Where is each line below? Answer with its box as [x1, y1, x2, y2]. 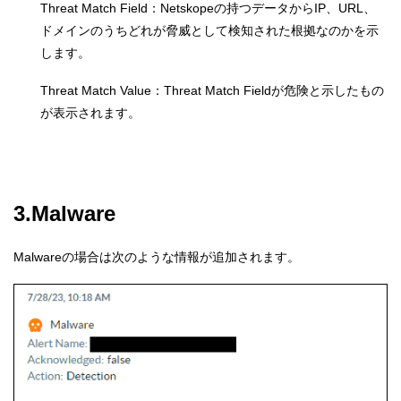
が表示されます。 [40, 106, 141, 121]
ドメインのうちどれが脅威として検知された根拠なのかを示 [40, 22, 379, 38]
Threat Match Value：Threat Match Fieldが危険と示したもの [40, 83, 384, 98]
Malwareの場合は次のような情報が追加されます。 [13, 249, 300, 264]
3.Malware [13, 200, 115, 226]
